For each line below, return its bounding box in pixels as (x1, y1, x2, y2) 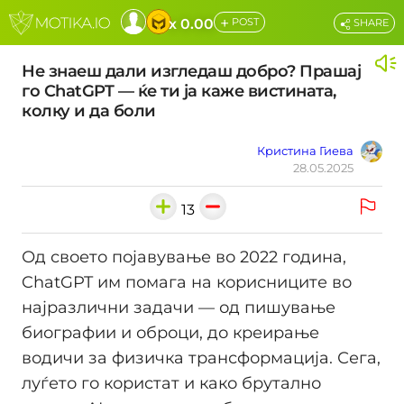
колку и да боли (22, 101, 156, 121)
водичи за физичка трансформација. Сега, (22, 348, 381, 369)
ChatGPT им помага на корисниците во (22, 272, 352, 293)
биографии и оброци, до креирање (22, 323, 319, 344)
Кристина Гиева (257, 143, 353, 158)
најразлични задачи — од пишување (22, 298, 335, 318)
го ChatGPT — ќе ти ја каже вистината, (22, 81, 336, 101)
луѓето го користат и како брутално (22, 373, 321, 394)
